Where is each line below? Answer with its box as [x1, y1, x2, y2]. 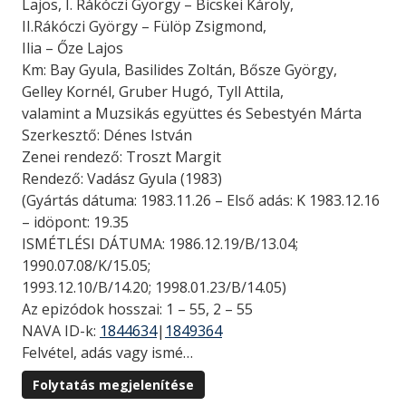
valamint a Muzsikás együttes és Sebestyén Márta [22, 103, 362, 123]
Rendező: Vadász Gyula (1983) [22, 169, 222, 188]
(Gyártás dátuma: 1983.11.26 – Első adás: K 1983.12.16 [22, 190, 380, 210]
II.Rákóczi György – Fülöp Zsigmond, [22, 16, 266, 36]
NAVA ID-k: [22, 321, 100, 341]
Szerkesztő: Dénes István [22, 125, 192, 145]
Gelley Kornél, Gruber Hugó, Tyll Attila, [22, 82, 284, 101]
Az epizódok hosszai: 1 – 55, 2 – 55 [22, 299, 253, 319]
